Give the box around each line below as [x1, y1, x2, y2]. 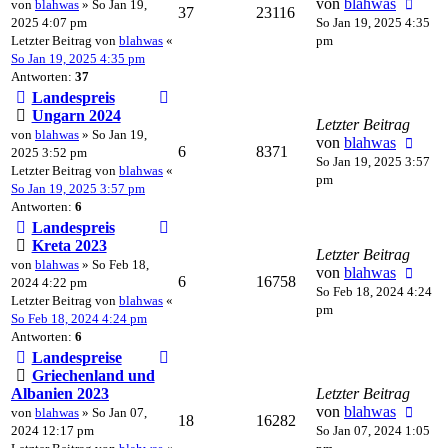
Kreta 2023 [31, 236, 107, 254]
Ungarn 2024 [31, 106, 121, 124]
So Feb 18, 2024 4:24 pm [11, 310, 147, 326]
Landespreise [31, 348, 122, 366]
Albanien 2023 [11, 384, 109, 402]
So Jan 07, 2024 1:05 [316, 422, 430, 438]
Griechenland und [31, 366, 155, 384]
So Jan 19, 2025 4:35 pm [11, 50, 145, 66]
